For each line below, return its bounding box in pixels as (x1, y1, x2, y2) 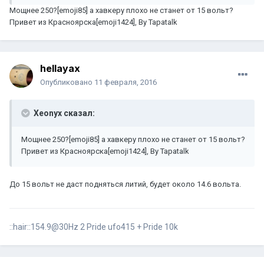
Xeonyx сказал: (32, 108, 95, 118)
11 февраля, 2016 (94, 78, 157, 87)
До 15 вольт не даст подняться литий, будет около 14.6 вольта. (9, 180, 241, 189)
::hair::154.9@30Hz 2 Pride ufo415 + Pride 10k (9, 222, 178, 232)
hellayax (40, 62, 80, 75)
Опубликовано (40, 78, 94, 87)
